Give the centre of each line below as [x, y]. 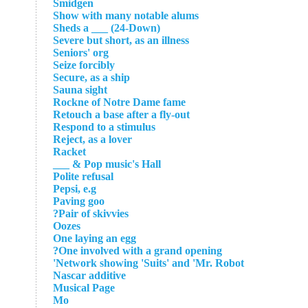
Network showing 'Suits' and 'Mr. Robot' [150, 263]
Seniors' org [81, 53]
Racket [69, 152]
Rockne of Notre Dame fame [119, 102]
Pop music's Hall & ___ [122, 164]
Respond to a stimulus [104, 127]
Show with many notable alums [126, 15]
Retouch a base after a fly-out [121, 114]
